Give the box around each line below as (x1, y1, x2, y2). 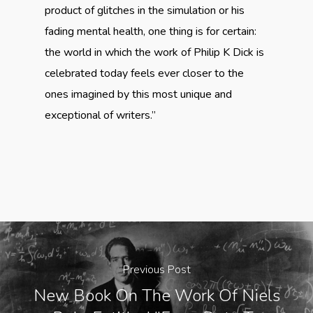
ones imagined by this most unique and (45, 87, 232, 102)
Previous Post (122, 261, 191, 277)
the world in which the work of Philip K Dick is (45, 45, 264, 60)
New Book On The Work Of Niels (33, 284, 280, 307)
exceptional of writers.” (45, 108, 156, 123)
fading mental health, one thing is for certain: (45, 24, 256, 39)
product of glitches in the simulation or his (45, 3, 245, 18)
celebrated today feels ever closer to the (45, 66, 244, 81)
